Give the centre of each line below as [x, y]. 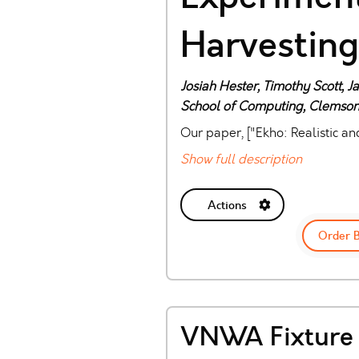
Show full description [241, 159]
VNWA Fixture [267, 338]
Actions [227, 205]
